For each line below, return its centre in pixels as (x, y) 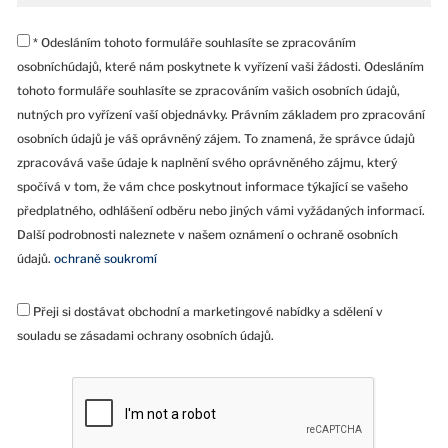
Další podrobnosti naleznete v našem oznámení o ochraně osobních (207, 235)
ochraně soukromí (105, 259)
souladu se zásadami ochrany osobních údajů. (145, 336)
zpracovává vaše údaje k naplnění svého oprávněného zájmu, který (207, 163)
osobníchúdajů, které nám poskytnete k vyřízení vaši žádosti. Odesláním (220, 67)
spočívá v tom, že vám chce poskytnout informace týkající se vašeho (212, 187)
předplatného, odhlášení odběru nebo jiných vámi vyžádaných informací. (221, 211)
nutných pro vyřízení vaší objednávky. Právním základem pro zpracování (221, 115)
